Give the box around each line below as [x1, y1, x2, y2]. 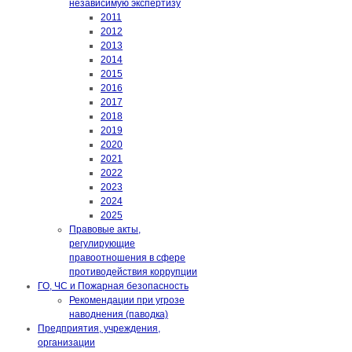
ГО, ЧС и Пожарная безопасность [38, 280, 189, 292]
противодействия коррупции [69, 266, 197, 278]
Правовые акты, [69, 224, 141, 236]
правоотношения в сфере [69, 252, 185, 264]
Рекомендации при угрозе [69, 295, 185, 306]
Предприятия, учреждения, [38, 323, 160, 335]
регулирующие [69, 238, 135, 250]
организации [38, 337, 95, 349]
